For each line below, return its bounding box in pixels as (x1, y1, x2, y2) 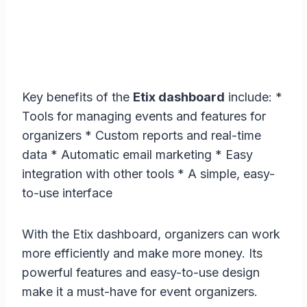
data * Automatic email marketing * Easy (22, 147, 253, 162)
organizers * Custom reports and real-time (22, 128, 261, 143)
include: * (225, 90, 282, 105)
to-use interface (22, 186, 112, 201)
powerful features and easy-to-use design (22, 265, 260, 280)
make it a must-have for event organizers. (22, 284, 258, 299)
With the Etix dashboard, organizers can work (22, 227, 280, 242)
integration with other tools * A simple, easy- (22, 167, 275, 182)
